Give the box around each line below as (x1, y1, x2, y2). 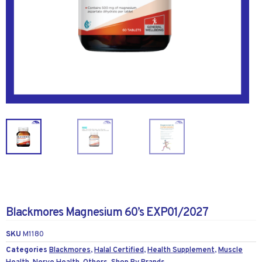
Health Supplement (147, 244, 215, 255)
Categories (6, 244, 47, 255)
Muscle (218, 244, 243, 255)
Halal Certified (94, 244, 144, 255)
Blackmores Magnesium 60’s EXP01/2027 (6, 205, 208, 220)
